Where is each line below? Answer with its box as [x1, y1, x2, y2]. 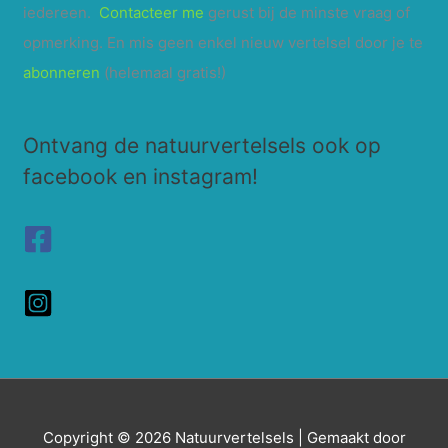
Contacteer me [99, 2, 205, 22]
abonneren [23, 62, 101, 82]
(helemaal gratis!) [100, 62, 227, 82]
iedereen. [23, 2, 100, 22]
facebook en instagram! [23, 163, 259, 189]
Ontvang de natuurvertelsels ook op [23, 132, 382, 158]
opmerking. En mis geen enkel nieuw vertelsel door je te [23, 32, 424, 52]
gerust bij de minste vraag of [204, 2, 411, 22]
